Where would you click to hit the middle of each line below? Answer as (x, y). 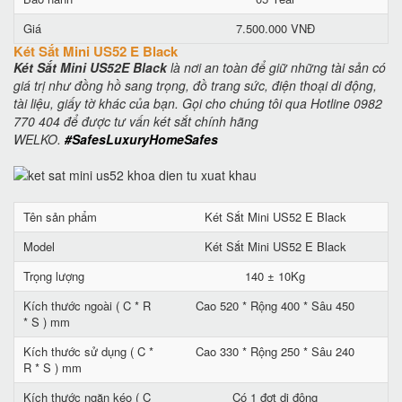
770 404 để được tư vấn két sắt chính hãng (136, 121)
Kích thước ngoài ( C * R (87, 306)
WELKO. (37, 139)
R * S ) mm (52, 367)
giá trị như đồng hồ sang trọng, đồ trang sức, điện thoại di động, (195, 85)
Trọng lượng (54, 276)
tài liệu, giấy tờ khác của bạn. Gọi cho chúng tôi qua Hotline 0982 (198, 103)
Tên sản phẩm (60, 217)
